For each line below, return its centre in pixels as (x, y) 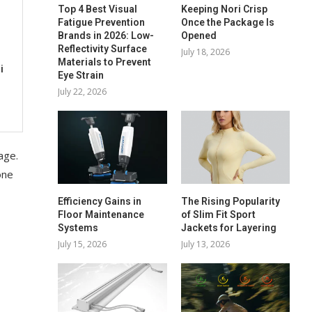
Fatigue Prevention (102, 23)
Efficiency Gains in (100, 201)
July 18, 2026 (205, 52)
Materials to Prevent (105, 62)
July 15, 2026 (83, 244)
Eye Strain (81, 76)
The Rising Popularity (230, 201)
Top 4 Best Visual (98, 9)
